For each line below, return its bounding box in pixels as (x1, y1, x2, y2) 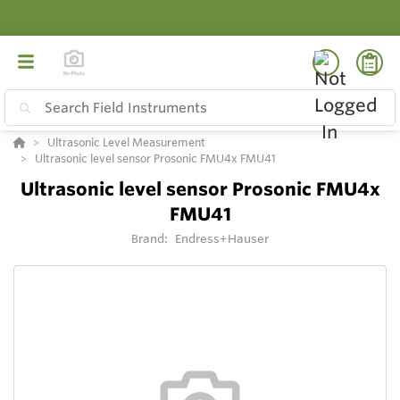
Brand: (130, 231, 171, 246)
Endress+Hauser (174, 231, 270, 246)
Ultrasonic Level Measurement (47, 135, 205, 150)
